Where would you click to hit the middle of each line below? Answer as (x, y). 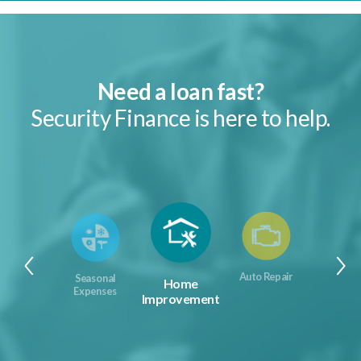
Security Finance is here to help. (180, 117)
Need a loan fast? (180, 91)
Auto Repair (266, 276)
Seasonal (95, 278)
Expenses (95, 290)
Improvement (180, 298)
